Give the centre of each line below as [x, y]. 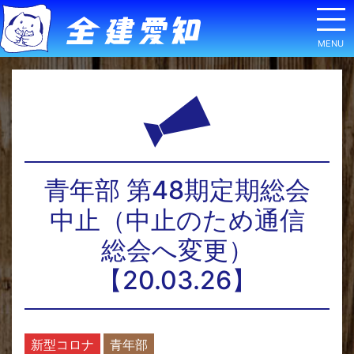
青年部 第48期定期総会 [177, 190]
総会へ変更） [177, 250]
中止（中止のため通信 [177, 220]
